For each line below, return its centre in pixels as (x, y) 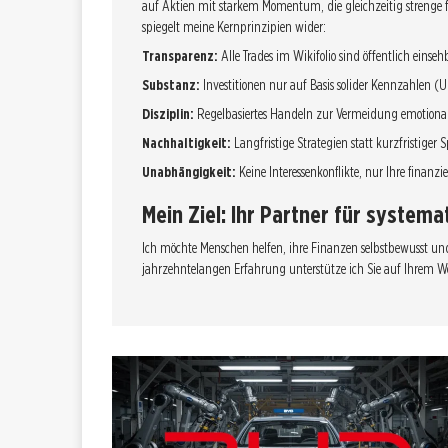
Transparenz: (180, 56)
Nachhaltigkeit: (186, 143)
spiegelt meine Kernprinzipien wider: (234, 27)
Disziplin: (168, 114)
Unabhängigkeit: (189, 172)
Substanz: (171, 85)
